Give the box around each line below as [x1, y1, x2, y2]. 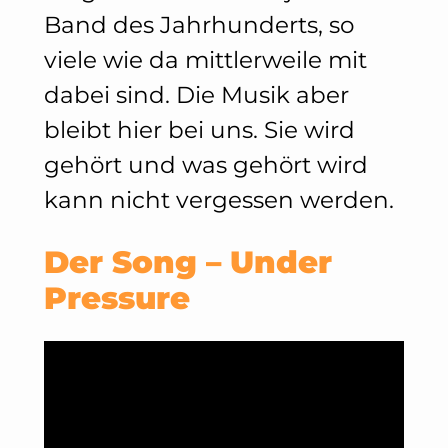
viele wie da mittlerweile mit [43, 46, 367, 75]
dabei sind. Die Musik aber [43, 81, 349, 110]
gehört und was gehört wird [43, 151, 368, 180]
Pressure [43, 278, 190, 317]
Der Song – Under [43, 242, 332, 281]
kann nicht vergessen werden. [43, 186, 394, 215]
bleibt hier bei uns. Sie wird [43, 116, 355, 145]
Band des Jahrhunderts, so [43, 11, 354, 40]
